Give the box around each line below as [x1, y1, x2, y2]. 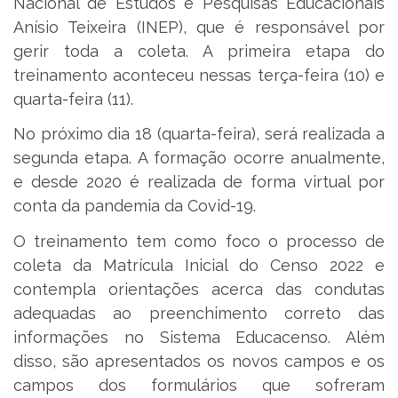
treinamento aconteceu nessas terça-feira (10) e [13, 65, 385, 84]
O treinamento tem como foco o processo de [13, 231, 385, 251]
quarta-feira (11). [13, 89, 133, 108]
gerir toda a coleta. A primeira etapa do [13, 41, 385, 60]
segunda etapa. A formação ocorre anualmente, [13, 148, 385, 168]
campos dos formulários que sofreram [13, 375, 385, 394]
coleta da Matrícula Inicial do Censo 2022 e [13, 255, 385, 275]
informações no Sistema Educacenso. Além [13, 327, 385, 346]
